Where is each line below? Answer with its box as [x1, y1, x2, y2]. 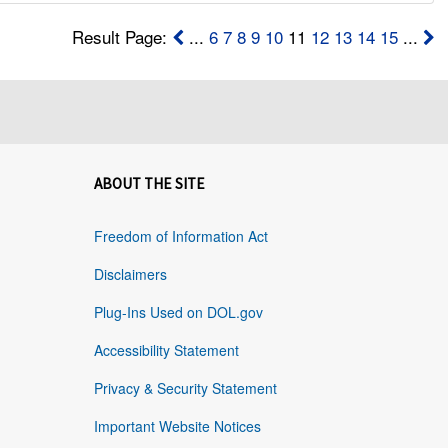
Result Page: [71, 24, 172, 50]
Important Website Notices [93, 416, 261, 437]
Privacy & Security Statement [93, 378, 277, 399]
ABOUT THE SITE [93, 174, 205, 194]
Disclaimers [93, 264, 167, 285]
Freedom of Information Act [93, 226, 268, 247]
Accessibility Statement [93, 340, 239, 361]
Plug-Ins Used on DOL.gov [93, 302, 263, 323]
